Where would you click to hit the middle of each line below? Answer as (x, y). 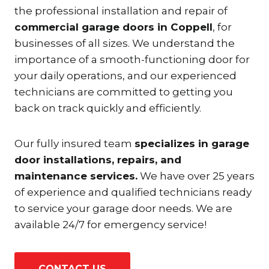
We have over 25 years (196, 176)
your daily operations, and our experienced (125, 75)
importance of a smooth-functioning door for (132, 59)
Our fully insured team (74, 143)
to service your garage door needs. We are (123, 208)
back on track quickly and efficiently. (108, 108)
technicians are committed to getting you (124, 92)
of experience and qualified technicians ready (133, 192)
